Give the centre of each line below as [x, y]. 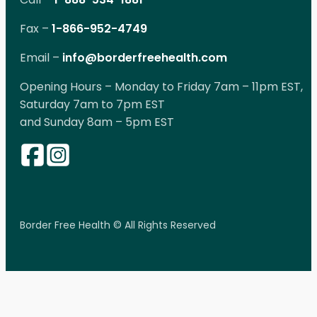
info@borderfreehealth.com [145, 57]
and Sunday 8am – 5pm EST [97, 122]
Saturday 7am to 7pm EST [92, 104]
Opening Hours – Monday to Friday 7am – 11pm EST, [161, 86]
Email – [41, 57]
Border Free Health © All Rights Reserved [118, 225]
